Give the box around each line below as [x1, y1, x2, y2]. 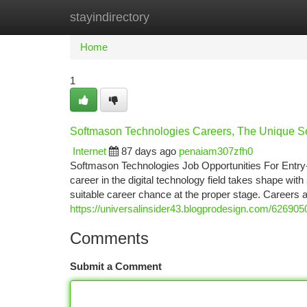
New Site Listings [138, 11, 216, 23]
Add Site [236, 11, 274, 23]
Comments [70, 229, 149, 247]
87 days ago [121, 145, 176, 157]
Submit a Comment [70, 260, 162, 272]
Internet [73, 145, 106, 157]
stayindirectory [70, 10, 149, 24]
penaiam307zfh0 [179, 145, 253, 157]
